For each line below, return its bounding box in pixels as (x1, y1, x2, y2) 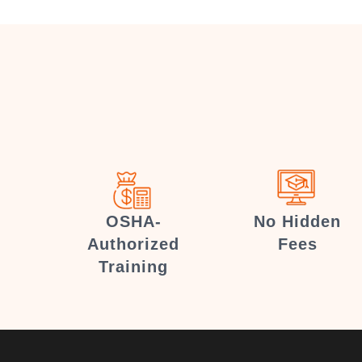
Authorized (87, 235, 180, 253)
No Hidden (254, 213, 341, 230)
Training (99, 258, 169, 276)
